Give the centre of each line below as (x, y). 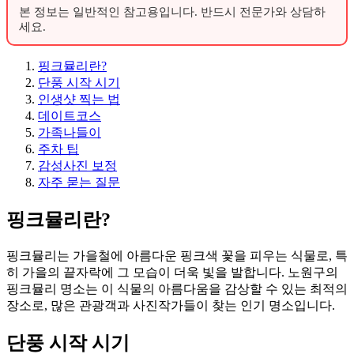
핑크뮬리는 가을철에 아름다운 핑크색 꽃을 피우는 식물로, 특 (177, 255)
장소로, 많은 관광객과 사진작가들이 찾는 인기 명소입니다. (171, 305)
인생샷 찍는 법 (79, 99)
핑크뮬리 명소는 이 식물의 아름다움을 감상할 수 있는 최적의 (177, 288)
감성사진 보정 (77, 165)
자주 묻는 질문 (79, 182)
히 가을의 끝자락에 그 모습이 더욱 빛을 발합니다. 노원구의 (172, 272)
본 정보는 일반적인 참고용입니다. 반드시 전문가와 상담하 (172, 11)
